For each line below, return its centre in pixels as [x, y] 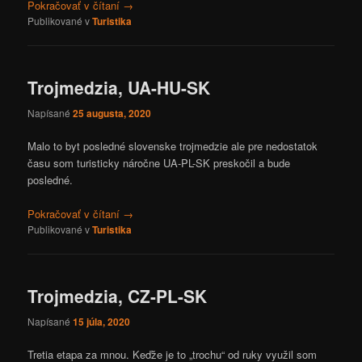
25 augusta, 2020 [112, 113]
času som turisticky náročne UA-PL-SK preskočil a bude [159, 162]
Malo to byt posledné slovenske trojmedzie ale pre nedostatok [173, 145]
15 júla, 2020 [102, 321]
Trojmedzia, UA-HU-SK [119, 88]
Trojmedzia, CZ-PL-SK [118, 296]
